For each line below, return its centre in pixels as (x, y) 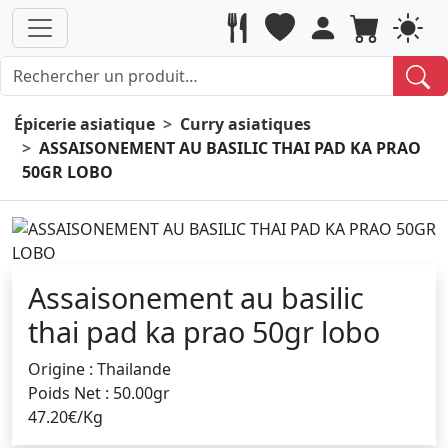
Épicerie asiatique (84, 123)
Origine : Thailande (99, 368)
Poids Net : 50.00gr (99, 392)
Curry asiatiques (245, 123)
